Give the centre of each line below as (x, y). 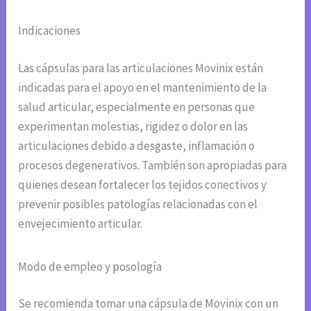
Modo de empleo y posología (90, 266)
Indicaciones (50, 31)
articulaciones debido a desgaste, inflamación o (137, 145)
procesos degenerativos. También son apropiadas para (153, 165)
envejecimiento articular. (81, 223)
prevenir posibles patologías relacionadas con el (138, 204)
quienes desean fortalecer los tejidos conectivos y (143, 184)
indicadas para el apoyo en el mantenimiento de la (143, 87)
